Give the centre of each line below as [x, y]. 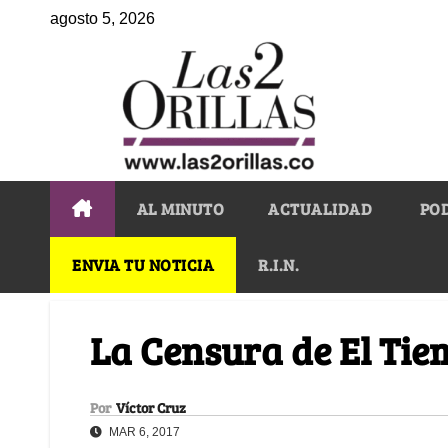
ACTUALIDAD [320, 208]
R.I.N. [278, 264]
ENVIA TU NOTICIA [143, 264]
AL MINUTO [180, 208]
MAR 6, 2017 [143, 431]
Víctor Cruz [151, 407]
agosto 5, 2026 [102, 18]
